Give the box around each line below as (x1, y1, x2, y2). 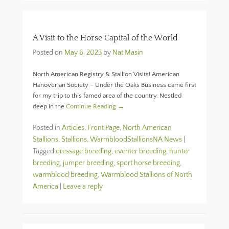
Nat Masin (112, 49, 143, 57)
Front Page (87, 124, 120, 132)
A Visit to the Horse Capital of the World (33, 33, 178, 42)
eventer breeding (114, 147, 166, 155)
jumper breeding (63, 159, 113, 167)
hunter (169, 147, 190, 155)
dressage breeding (56, 147, 111, 155)
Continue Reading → (66, 103, 124, 110)
